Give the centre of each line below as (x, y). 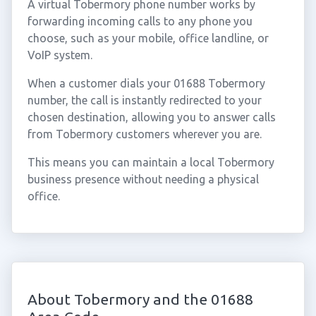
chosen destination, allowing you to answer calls (151, 117)
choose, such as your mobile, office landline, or (148, 38)
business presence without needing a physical (143, 179)
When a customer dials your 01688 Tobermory (146, 83)
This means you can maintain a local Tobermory (151, 162)
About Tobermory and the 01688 (140, 299)
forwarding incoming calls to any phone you (140, 21)
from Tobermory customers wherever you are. (144, 134)
